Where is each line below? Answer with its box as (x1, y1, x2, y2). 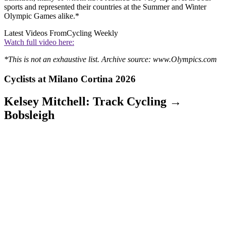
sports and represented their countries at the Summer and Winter (4, 3, 206, 12)
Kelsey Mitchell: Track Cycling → (4, 94, 182, 108)
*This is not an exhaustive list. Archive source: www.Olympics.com (4, 55, 217, 64)
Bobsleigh (4, 108, 54, 122)
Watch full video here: (4, 38, 74, 47)
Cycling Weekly (67, 29, 118, 38)
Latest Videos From (4, 29, 67, 38)
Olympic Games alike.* (4, 12, 79, 21)
